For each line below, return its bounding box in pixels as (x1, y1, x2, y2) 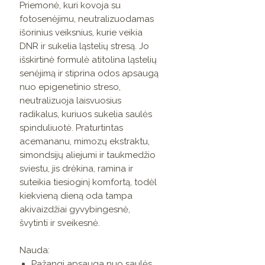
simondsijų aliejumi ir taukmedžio (20, 150, 156, 161)
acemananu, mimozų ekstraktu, (20, 136, 150, 147)
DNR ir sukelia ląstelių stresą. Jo (20, 41, 149, 52)
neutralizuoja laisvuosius (20, 95, 121, 106)
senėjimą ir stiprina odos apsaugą (20, 68, 159, 79)
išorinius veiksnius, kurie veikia (20, 27, 143, 38)
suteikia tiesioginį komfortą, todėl (20, 177, 157, 188)
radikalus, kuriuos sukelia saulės (20, 109, 152, 120)
